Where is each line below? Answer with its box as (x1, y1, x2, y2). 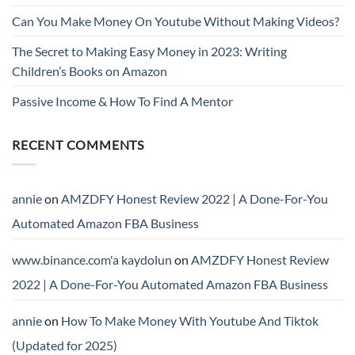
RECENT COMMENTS (12, 137, 144, 153)
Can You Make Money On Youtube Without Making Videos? (12, 13, 339, 29)
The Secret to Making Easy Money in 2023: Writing (12, 44, 287, 59)
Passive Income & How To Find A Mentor (12, 94, 233, 109)
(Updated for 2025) (12, 337, 117, 353)
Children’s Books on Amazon (12, 63, 167, 79)
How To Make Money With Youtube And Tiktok (61, 312, 319, 328)
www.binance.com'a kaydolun (12, 251, 172, 267)
